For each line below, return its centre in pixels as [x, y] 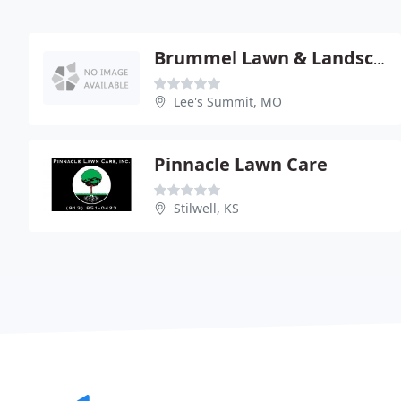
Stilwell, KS [206, 208]
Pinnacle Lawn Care [241, 164]
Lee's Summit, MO [228, 102]
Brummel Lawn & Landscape [379, 59]
